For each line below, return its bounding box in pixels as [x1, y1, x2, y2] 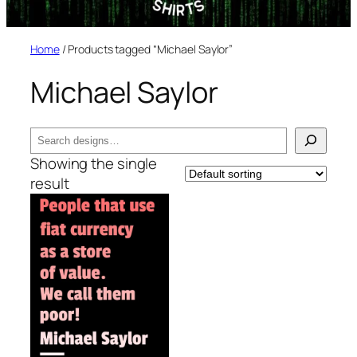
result [30, 172, 69, 194]
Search [29, 125, 76, 147]
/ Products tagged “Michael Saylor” [59, 41, 233, 57]
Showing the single [30, 152, 158, 174]
